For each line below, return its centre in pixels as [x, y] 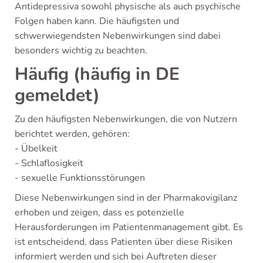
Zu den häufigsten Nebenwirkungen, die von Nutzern [126, 119]
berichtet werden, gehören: [72, 134]
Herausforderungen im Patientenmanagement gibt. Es [129, 227]
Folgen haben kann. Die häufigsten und [97, 21]
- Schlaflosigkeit [49, 163]
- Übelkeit [36, 148]
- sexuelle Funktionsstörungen [80, 178]
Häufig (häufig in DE [97, 74]
